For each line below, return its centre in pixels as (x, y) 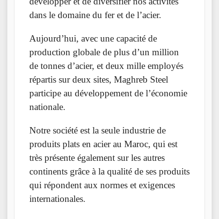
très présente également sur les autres (97, 158)
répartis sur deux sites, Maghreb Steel (99, 80)
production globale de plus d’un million (104, 52)
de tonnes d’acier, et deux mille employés (106, 66)
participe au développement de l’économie (108, 93)
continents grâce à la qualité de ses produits (109, 172)
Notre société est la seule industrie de (98, 131)
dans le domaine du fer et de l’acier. (95, 15)
